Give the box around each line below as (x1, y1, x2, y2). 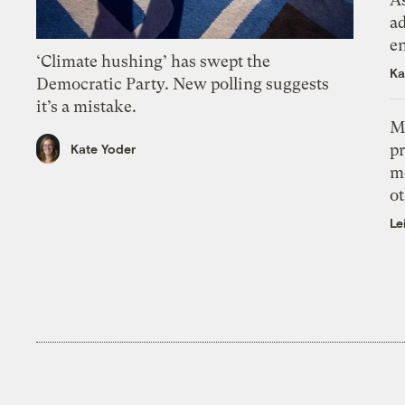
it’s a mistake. (36, 97, 137, 117)
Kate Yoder (71, 140, 137, 156)
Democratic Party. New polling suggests (36, 74, 330, 94)
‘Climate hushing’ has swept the (36, 52, 271, 71)
